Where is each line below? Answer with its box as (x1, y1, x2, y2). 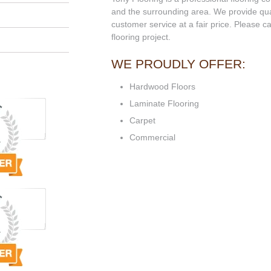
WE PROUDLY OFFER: (111, 57, 246, 71)
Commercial (129, 132, 175, 143)
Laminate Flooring (129, 99, 199, 109)
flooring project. (111, 32, 171, 42)
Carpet (129, 116, 155, 126)
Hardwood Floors (129, 82, 195, 92)
